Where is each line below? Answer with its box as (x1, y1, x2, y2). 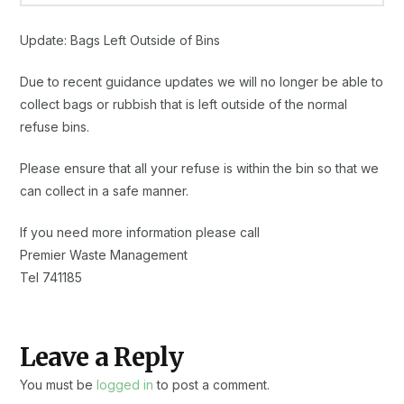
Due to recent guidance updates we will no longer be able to (20, 74, 384, 90)
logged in (96, 377, 154, 393)
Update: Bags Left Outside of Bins (20, 32, 221, 49)
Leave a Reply (20, 341, 183, 374)
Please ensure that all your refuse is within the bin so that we (20, 161, 380, 177)
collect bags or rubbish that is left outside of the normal (20, 96, 348, 113)
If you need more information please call (20, 225, 261, 241)
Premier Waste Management (20, 247, 188, 263)
